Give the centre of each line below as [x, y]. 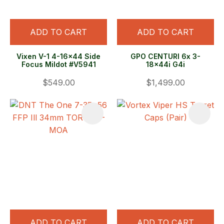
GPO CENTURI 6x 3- [165, 56]
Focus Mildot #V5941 [58, 64]
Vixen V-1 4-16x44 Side [58, 56]
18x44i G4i [165, 64]
